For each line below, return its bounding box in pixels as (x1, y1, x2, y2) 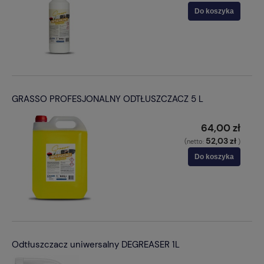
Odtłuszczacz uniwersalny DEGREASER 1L (12, 239, 180, 251)
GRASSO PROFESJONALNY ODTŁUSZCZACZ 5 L (12, 93, 203, 105)
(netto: (184, 137, 206, 146)
